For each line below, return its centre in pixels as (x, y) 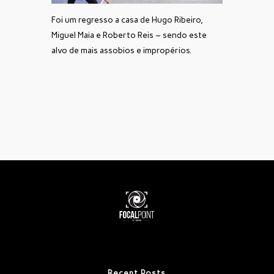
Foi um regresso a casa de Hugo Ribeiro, (127, 20)
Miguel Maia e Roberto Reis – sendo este (129, 35)
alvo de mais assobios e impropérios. (121, 50)
